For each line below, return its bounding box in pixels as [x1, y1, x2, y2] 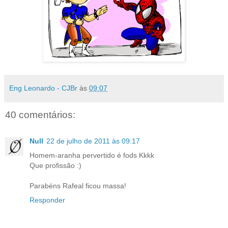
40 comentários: [5, 109, 75, 120]
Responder [30, 196, 65, 204]
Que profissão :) [30, 161, 81, 169]
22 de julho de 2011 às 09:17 [46, 137, 140, 145]
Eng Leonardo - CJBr [9, 83, 77, 92]
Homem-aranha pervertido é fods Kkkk [30, 151, 154, 159]
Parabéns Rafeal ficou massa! [30, 182, 126, 190]
